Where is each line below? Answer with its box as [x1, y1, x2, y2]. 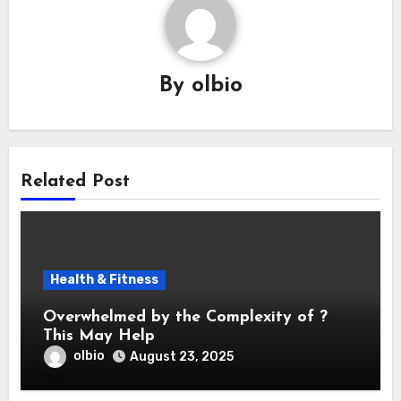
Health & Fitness [49, 271, 158, 287]
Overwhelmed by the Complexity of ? [42, 308, 328, 326]
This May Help [42, 327, 155, 345]
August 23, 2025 [129, 348, 234, 364]
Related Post [20, 172, 130, 191]
